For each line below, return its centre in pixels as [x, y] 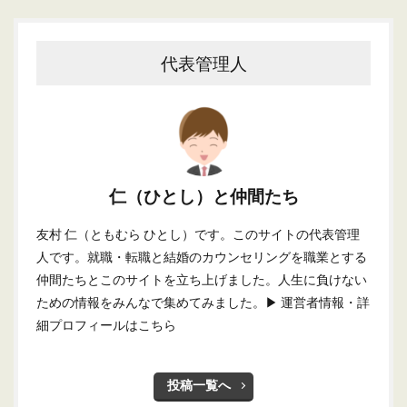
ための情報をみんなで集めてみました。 [151, 303]
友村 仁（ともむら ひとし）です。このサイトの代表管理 [198, 234]
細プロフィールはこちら [106, 325]
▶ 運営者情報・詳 [318, 303]
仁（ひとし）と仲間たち [203, 196]
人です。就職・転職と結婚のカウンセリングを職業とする [202, 257]
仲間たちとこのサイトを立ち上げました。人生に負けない [202, 280]
